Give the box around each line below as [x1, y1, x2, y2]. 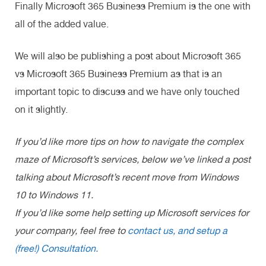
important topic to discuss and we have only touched [15, 85, 239, 97]
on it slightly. [15, 103, 68, 115]
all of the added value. [15, 18, 109, 30]
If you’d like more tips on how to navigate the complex [15, 135, 243, 147]
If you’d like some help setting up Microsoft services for [15, 207, 249, 218]
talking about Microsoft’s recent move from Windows [15, 171, 239, 183]
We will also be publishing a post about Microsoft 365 [15, 50, 241, 62]
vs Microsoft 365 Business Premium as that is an [15, 68, 222, 80]
